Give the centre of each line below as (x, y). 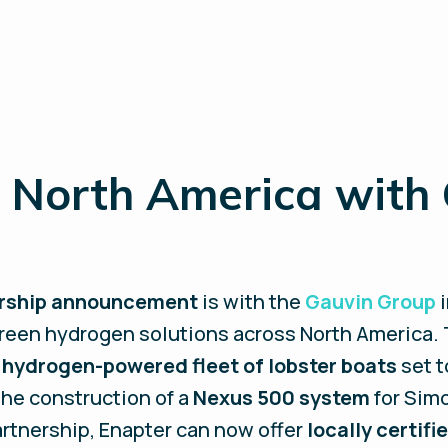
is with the (252, 301)
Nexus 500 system (284, 397)
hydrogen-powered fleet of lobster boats (200, 365)
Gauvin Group (371, 301)
